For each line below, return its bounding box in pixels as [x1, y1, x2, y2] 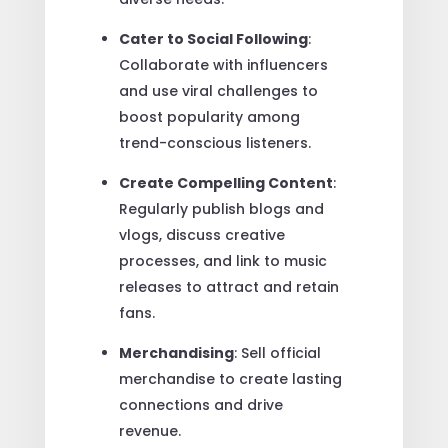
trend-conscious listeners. [118, 132, 311, 153]
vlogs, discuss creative [118, 224, 285, 245]
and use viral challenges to [118, 80, 318, 101]
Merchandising [118, 342, 234, 363]
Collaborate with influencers [118, 54, 328, 75]
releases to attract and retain [118, 276, 339, 297]
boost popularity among [118, 106, 300, 127]
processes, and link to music [118, 250, 327, 271]
